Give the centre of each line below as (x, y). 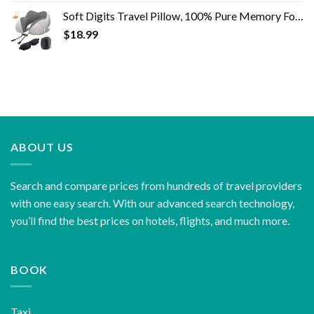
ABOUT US (42, 147)
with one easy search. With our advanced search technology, (152, 203)
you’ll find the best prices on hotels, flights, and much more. (150, 220)
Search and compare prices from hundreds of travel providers (156, 185)
